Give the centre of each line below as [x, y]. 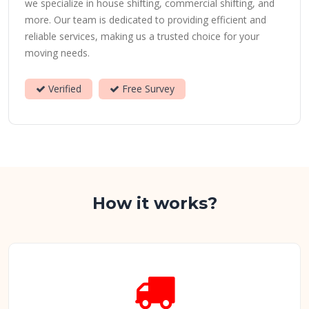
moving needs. [57, 53]
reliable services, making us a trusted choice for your [142, 36]
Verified [63, 89]
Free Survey [147, 89]
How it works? [154, 203]
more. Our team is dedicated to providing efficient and [146, 20]
